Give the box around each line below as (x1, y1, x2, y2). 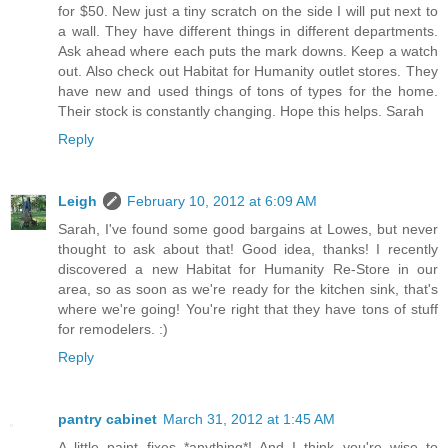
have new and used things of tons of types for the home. (58, 83, 438, 100)
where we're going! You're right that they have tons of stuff (58, 301, 438, 318)
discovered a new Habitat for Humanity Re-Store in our (58, 261, 438, 278)
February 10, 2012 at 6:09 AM (127, 193, 317, 210)
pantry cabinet (58, 411, 157, 428)
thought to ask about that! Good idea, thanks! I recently (58, 241, 438, 258)
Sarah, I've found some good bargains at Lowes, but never (58, 221, 438, 238)
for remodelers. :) (58, 321, 168, 338)
